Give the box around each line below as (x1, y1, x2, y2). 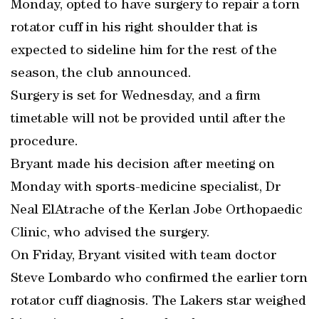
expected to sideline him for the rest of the (11, 44, 277, 58)
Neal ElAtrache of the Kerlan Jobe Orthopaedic (11, 204, 303, 218)
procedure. (11, 135, 78, 150)
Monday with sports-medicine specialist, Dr (11, 181, 281, 195)
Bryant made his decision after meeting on (11, 158, 275, 172)
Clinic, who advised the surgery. (11, 226, 210, 241)
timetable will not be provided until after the (11, 113, 286, 127)
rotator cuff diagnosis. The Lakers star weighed (11, 295, 306, 309)
